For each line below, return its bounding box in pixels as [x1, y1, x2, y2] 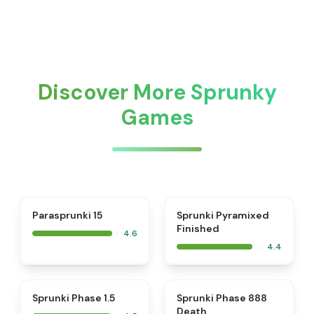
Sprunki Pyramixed [177, 209, 269, 221]
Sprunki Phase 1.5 [32, 292, 115, 304]
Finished [177, 222, 219, 235]
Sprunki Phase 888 [177, 292, 267, 304]
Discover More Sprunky [37, 78, 277, 106]
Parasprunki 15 [32, 209, 102, 221]
